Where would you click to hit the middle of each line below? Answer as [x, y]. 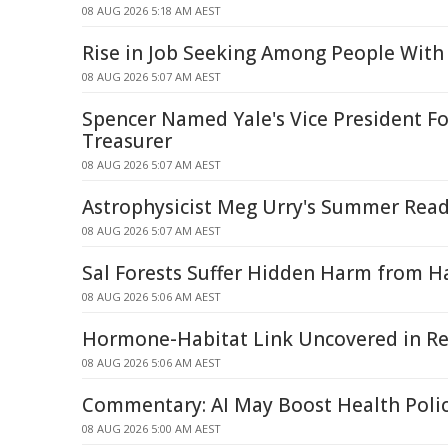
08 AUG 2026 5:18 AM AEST [151, 10]
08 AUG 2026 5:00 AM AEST [151, 428]
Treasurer [127, 141]
